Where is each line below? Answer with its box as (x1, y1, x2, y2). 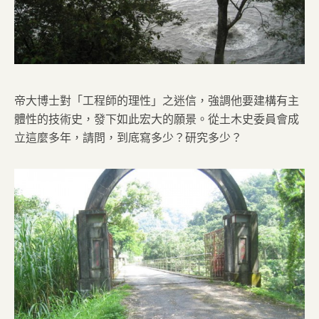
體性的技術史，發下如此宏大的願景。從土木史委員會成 (14, 110, 299, 127)
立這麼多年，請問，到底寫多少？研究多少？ (14, 128, 242, 145)
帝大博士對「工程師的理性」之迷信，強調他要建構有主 (14, 91, 299, 108)
